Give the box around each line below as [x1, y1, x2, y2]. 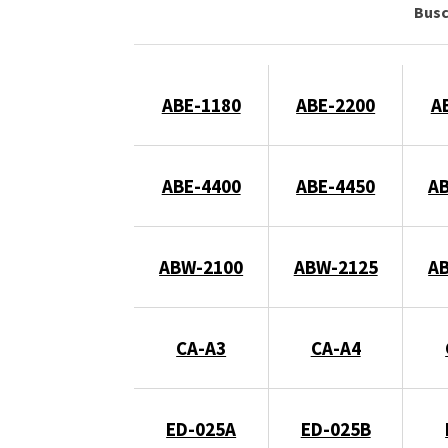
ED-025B [300, 417, 371, 441]
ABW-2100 [159, 255, 244, 279]
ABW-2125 [293, 255, 378, 279]
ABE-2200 [296, 93, 376, 117]
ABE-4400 [161, 174, 241, 198]
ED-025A [166, 417, 237, 441]
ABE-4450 [296, 174, 376, 198]
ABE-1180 [161, 93, 241, 117]
